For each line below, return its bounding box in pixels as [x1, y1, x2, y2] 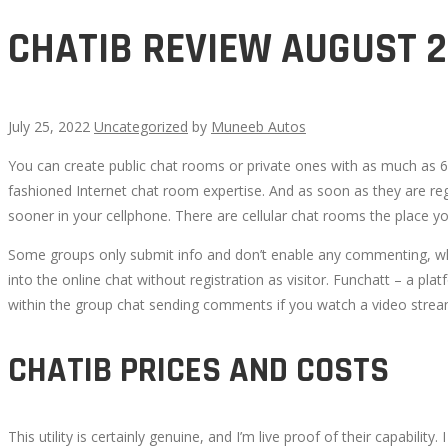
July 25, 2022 [8, 116, 94, 136]
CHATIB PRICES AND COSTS [8, 347, 389, 393]
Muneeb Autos [211, 116, 306, 136]
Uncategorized [94, 116, 188, 136]
